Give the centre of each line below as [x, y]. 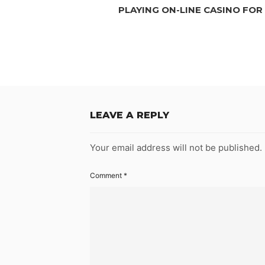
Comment [107, 176]
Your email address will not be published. [176, 148]
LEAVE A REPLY [130, 115]
